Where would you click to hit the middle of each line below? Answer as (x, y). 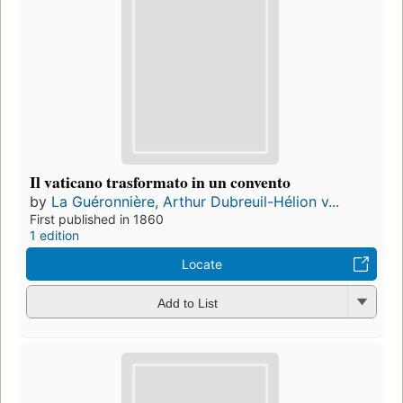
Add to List (187, 303)
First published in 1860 (97, 219)
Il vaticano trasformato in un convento (160, 182)
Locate (201, 264)
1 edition (54, 236)
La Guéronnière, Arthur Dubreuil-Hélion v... (195, 202)
